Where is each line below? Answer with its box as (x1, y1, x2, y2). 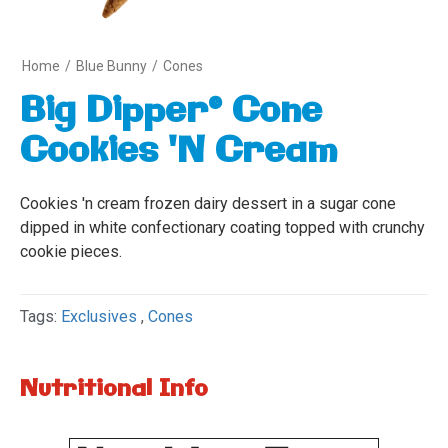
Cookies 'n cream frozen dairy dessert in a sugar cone (20, 194, 396, 213)
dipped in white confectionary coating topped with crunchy (20, 218, 425, 237)
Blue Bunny (76, 58, 147, 74)
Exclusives (61, 307, 137, 326)
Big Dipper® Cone (20, 88, 322, 136)
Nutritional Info (20, 374, 208, 405)
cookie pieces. (20, 242, 122, 261)
